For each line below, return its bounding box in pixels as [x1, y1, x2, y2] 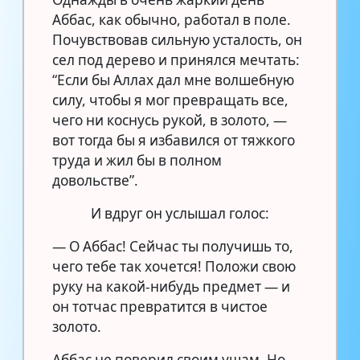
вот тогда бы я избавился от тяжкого [52, 130, 295, 149]
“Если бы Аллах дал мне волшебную [52, 70, 294, 89]
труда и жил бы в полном [52, 150, 222, 170]
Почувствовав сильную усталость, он [52, 30, 302, 49]
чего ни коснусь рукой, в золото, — [52, 110, 287, 129]
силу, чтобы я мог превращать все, [52, 90, 288, 109]
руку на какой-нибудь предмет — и [52, 276, 290, 296]
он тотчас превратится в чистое [52, 297, 268, 316]
